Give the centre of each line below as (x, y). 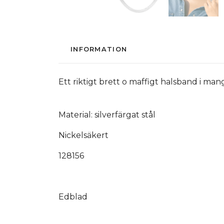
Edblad (73, 197)
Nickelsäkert (83, 135)
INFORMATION (99, 49)
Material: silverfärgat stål (107, 115)
